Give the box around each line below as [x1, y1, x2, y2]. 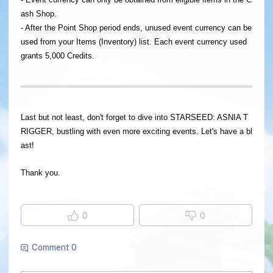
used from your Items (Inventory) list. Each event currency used [21, 37, 247, 47]
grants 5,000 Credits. [21, 51, 94, 61]
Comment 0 [32, 243, 77, 253]
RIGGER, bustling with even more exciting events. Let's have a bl [21, 127, 252, 136]
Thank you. [21, 168, 60, 178]
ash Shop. [21, 9, 57, 19]
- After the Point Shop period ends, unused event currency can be [21, 23, 252, 33]
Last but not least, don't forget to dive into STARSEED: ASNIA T [21, 113, 248, 122]
